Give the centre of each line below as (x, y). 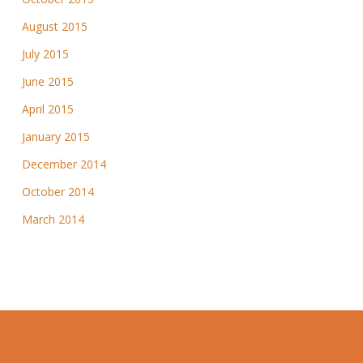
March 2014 (53, 220)
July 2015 (45, 54)
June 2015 (47, 82)
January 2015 (56, 137)
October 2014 (58, 192)
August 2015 (54, 27)
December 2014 (64, 164)
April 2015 (47, 109)
